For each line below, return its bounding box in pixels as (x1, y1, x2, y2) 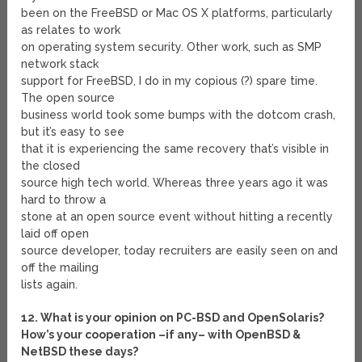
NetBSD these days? (21, 345, 139, 359)
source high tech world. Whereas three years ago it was (21, 176, 329, 190)
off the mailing (21, 261, 99, 275)
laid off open (21, 227, 90, 241)
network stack (21, 57, 99, 71)
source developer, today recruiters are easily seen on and (21, 244, 339, 258)
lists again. (21, 278, 78, 292)
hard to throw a (21, 193, 107, 207)
